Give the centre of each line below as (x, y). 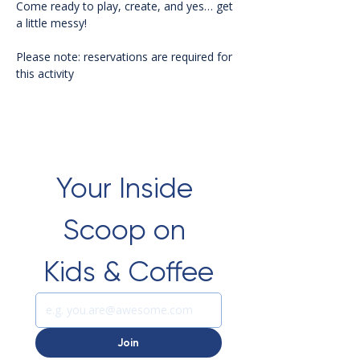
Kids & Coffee (128, 272)
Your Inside (125, 188)
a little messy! (51, 23)
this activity (47, 74)
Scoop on (125, 230)
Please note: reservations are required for (126, 57)
